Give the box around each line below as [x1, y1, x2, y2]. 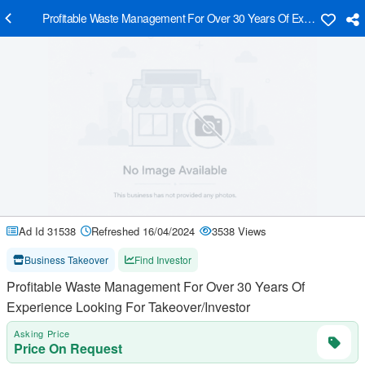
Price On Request [14, 339, 122, 358]
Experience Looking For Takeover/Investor [7, 297, 250, 316]
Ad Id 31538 [19, 223, 76, 239]
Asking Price [14, 327, 70, 340]
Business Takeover [68, 253, 108, 266]
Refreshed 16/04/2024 [91, 223, 195, 239]
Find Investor [134, 253, 191, 266]
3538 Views [212, 223, 266, 239]
